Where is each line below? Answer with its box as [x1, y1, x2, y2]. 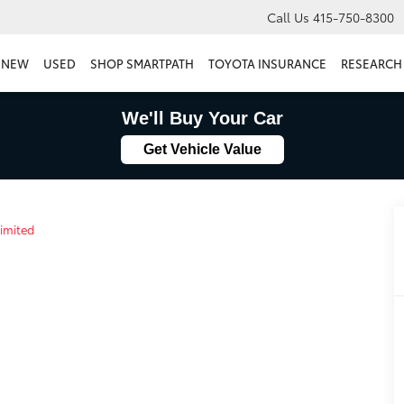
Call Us [267, 8, 309, 27]
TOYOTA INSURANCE [208, 55, 326, 72]
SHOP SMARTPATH [90, 55, 194, 72]
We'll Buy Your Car [121, 108, 283, 128]
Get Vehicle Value [142, 142, 262, 157]
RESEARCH [341, 55, 402, 72]
